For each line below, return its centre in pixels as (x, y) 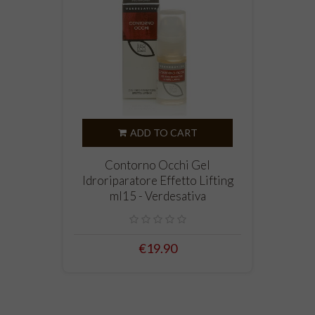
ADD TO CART (163, 133)
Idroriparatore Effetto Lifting (157, 181)
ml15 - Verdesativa (157, 196)
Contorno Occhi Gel (157, 165)
